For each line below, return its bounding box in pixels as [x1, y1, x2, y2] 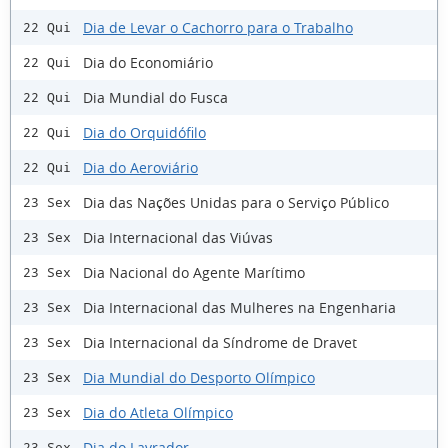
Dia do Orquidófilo [83, 122, 206, 142]
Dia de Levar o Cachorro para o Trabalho [83, 17, 353, 37]
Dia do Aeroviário [83, 157, 198, 177]
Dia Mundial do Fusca [83, 87, 228, 107]
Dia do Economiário [83, 52, 213, 72]
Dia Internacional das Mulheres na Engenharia [83, 297, 396, 317]
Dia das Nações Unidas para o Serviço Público [83, 192, 389, 212]
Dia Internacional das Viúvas [83, 227, 273, 247]
